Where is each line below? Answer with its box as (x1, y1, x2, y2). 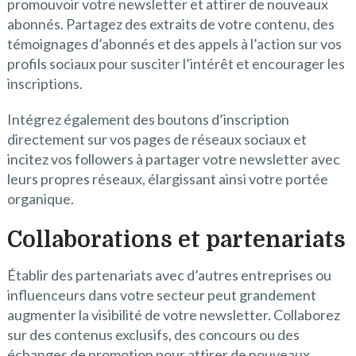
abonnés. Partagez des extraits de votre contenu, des (6, 15, 335, 33)
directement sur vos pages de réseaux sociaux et (6, 130, 307, 149)
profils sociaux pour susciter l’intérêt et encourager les (6, 55, 345, 73)
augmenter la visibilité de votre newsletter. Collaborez (6, 306, 340, 324)
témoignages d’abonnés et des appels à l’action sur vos (6, 35, 342, 53)
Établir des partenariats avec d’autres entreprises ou (6, 266, 331, 284)
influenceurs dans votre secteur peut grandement (6, 286, 316, 304)
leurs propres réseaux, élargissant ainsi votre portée (6, 170, 328, 188)
